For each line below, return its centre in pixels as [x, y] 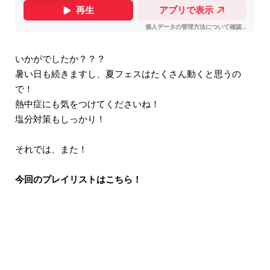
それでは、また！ [51, 149]
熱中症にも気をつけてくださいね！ [87, 104]
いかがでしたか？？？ [60, 58]
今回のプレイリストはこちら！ [78, 179]
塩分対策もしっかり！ [60, 119]
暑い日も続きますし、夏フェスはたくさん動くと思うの [128, 74]
